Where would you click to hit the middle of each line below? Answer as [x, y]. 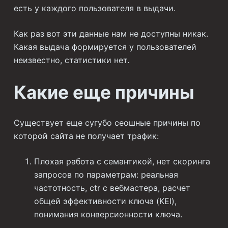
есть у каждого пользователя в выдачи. [94, 8]
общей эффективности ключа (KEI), [105, 201]
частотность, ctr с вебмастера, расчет [112, 188]
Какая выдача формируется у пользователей [105, 47]
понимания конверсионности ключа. [108, 214]
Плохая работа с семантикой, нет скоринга [122, 161]
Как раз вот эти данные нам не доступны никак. [111, 34]
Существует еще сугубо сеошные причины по [107, 122]
